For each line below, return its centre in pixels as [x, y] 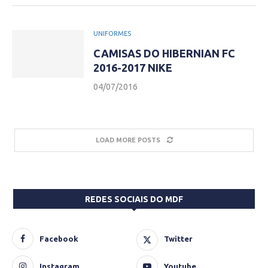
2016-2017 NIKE [133, 68]
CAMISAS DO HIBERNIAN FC [164, 53]
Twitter [179, 239]
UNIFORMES [112, 33]
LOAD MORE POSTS [128, 140]
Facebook [59, 239]
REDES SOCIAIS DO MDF [134, 199]
